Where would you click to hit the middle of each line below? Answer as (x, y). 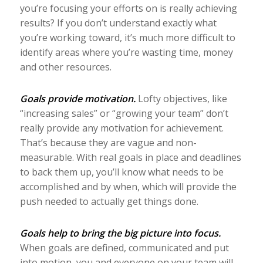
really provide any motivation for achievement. (122, 128)
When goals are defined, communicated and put (124, 247)
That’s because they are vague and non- (108, 142)
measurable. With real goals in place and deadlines (130, 157)
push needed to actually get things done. (109, 201)
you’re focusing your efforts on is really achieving (128, 8)
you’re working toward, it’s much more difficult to (127, 37)
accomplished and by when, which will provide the (128, 186)
